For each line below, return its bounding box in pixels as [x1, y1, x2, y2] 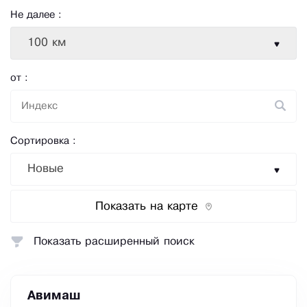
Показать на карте [95, 201, 198, 212]
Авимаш [27, 291, 80, 302]
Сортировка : [10, 136, 76, 147]
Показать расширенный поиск [34, 236, 195, 247]
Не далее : [10, 10, 62, 21]
